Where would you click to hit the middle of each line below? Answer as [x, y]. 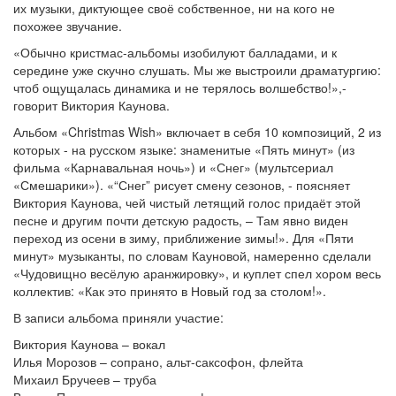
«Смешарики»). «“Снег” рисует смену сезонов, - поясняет [182, 185]
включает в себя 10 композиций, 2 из [272, 132]
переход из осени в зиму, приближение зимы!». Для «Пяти [183, 238]
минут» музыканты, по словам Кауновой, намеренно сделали [192, 255]
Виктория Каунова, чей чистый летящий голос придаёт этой [187, 202]
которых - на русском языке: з [99, 149]
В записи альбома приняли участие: [118, 317]
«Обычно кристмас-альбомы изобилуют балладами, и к [175, 52]
